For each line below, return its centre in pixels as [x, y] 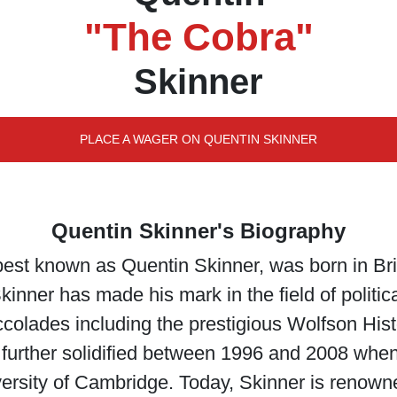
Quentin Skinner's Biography [198, 231]
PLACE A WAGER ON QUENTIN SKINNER [198, 139]
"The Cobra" [198, 37]
